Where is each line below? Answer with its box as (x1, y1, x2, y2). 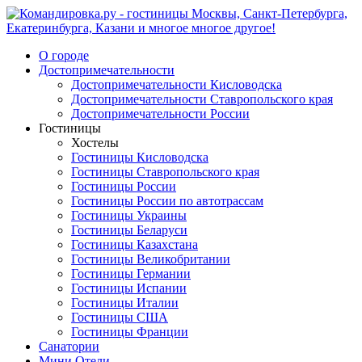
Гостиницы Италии (71, 296, 179, 309)
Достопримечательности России (71, 107, 250, 120)
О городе (39, 48, 89, 62)
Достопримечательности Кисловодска (71, 78, 282, 91)
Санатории (39, 339, 99, 353)
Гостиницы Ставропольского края (71, 165, 259, 179)
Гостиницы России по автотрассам (71, 194, 263, 208)
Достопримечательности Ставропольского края (71, 92, 333, 106)
